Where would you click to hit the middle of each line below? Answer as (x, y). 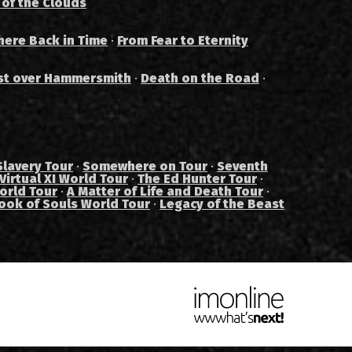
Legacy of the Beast (222, 204)
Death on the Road (200, 79)
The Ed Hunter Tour (197, 179)
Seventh (242, 167)
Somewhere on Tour (145, 167)
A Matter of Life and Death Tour (165, 192)
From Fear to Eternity (183, 41)
